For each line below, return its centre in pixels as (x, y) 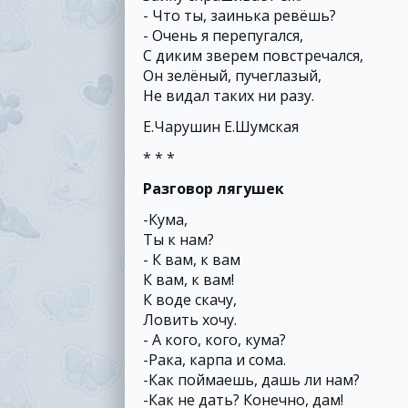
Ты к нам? (178, 240)
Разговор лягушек (214, 189)
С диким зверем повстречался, (253, 56)
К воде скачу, (190, 300)
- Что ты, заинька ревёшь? (240, 15)
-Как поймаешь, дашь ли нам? (251, 380)
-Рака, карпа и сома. (214, 360)
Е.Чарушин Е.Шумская (221, 127)
